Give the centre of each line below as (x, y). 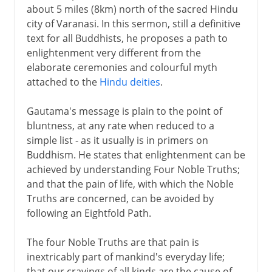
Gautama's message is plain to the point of (124, 111)
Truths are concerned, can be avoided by (120, 198)
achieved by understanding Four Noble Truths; (133, 169)
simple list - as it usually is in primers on (117, 140)
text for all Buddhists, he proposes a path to (127, 38)
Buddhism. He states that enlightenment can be (136, 155)
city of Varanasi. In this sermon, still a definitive (133, 23)
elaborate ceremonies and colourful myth (122, 67)
